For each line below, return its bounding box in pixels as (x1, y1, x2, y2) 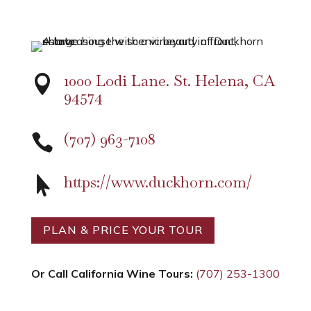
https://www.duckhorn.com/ (63, 171, 252, 192)
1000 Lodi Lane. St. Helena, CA (63, 70, 275, 90)
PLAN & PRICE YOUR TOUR (42, 223, 203, 237)
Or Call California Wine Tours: (31, 267, 193, 281)
